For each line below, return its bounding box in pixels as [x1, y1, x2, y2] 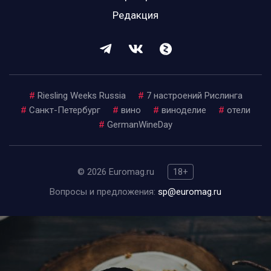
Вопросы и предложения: [50, 186, 158, 198]
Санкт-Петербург [29, 105, 100, 116]
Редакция [113, 9, 158, 22]
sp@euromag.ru [158, 186, 221, 198]
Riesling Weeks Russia [37, 90, 126, 102]
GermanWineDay [107, 119, 172, 131]
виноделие [162, 105, 206, 116]
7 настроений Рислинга [146, 90, 243, 102]
